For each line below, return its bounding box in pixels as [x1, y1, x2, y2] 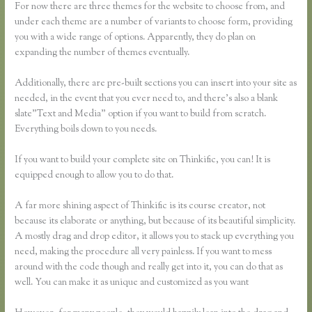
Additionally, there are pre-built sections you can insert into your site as [15, 77, 297, 91]
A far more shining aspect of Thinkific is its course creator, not [15, 198, 266, 213]
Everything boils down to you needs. [15, 123, 157, 137]
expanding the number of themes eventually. [15, 46, 190, 61]
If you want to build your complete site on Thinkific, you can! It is [15, 153, 271, 168]
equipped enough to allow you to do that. [15, 169, 174, 183]
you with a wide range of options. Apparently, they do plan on [15, 31, 256, 45]
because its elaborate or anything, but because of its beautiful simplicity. [15, 214, 296, 228]
